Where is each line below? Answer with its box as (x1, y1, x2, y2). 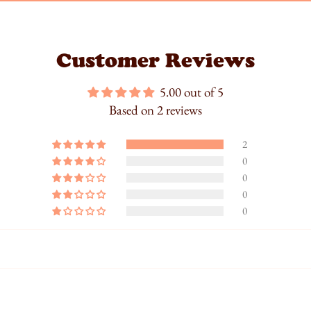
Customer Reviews (56, 48, 255, 73)
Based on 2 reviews (109, 101, 202, 119)
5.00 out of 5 (160, 83, 224, 101)
